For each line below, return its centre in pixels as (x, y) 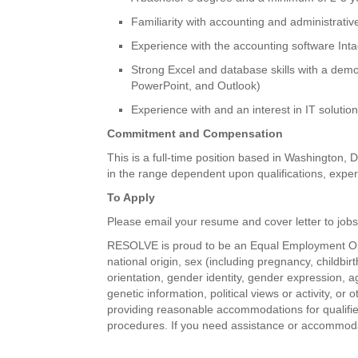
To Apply (131, 197)
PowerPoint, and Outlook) (196, 85)
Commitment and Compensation (195, 133)
